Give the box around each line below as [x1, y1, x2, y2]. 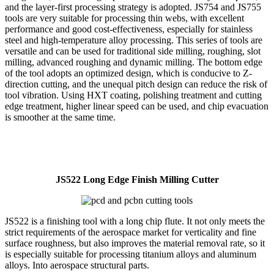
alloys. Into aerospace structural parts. [5, 259, 149, 270]
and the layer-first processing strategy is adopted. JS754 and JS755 [5, 1, 261, 12]
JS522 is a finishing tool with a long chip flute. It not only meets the [5, 215, 265, 226]
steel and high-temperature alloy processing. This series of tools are [5, 34, 262, 45]
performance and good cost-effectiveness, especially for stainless [5, 23, 253, 34]
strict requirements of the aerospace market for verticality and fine [5, 226, 256, 237]
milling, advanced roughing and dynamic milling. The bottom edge [5, 56, 262, 67]
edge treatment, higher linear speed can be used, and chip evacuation [5, 100, 268, 111]
